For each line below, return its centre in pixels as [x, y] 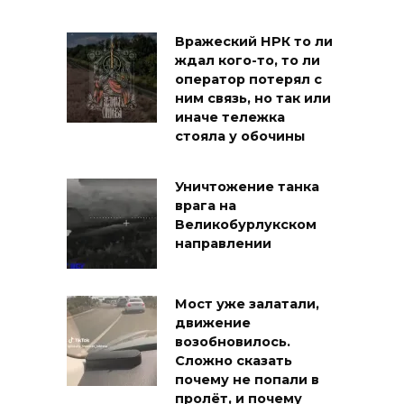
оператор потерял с [248, 80]
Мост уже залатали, [247, 304]
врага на [206, 206]
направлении [223, 244]
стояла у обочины [240, 137]
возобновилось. [233, 342]
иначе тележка [230, 118]
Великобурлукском [246, 225]
